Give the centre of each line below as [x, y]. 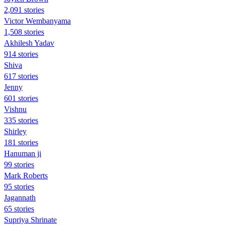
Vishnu [15, 109]
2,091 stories [24, 10]
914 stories [21, 54]
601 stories [21, 98]
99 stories [19, 164]
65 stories [19, 208]
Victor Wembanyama [37, 21]
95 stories [19, 186]
